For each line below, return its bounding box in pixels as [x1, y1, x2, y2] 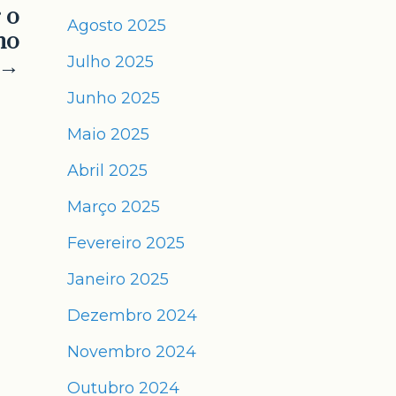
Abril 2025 [67, 161, 148, 180]
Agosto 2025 [67, 16, 166, 35]
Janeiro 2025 [67, 270, 169, 289]
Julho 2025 [67, 52, 154, 72]
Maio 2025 [67, 125, 149, 144]
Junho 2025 [67, 88, 160, 108]
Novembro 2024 [67, 342, 196, 362]
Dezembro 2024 [67, 306, 197, 325]
